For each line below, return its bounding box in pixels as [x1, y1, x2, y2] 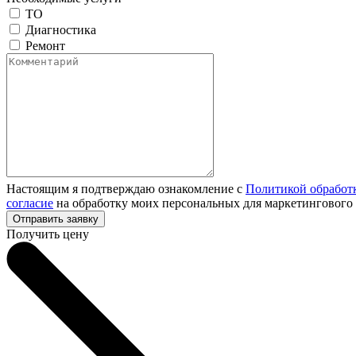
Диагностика [25, 23, 96, 37]
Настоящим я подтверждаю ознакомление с [6, 182, 246, 195]
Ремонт [25, 39, 65, 52]
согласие [6, 196, 53, 210]
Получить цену [6, 227, 89, 241]
